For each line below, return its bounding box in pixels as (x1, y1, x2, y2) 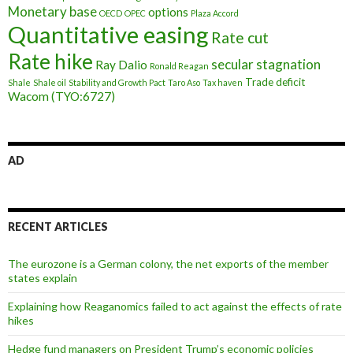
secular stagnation (211, 55, 321, 72)
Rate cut (211, 28, 269, 46)
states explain (8, 270, 77, 284)
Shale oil (33, 76, 66, 87)
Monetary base (8, 2, 97, 20)
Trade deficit (245, 75, 305, 88)
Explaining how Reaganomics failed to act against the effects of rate (8, 299, 342, 313)
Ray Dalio (95, 57, 147, 72)
